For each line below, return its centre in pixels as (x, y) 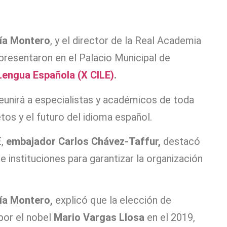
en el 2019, (170, 218)
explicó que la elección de (112, 200)
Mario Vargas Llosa (99, 218)
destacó (180, 142)
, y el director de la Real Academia (126, 41)
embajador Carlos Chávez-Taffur (82, 142)
